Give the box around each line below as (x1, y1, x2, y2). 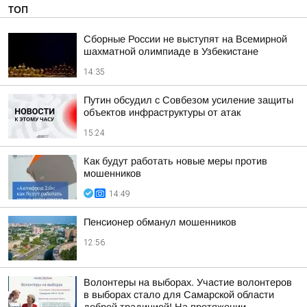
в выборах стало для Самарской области (84, 289, 274, 300)
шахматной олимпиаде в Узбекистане (84, 46, 258, 57)
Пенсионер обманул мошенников (84, 217, 236, 228)
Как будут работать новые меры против (84, 156, 267, 167)
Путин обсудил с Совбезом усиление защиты (84, 95, 293, 106)
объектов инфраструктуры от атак (84, 107, 241, 118)
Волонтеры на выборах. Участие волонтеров (84, 277, 292, 288)
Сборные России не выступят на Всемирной (84, 34, 287, 45)
